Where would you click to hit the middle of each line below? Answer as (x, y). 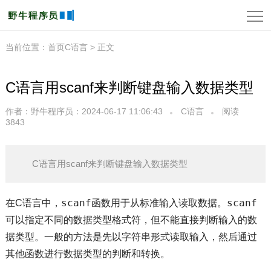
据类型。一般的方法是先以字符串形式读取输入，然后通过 (131, 237)
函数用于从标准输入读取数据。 (159, 203)
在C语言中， (33, 203)
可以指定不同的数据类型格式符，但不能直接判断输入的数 (131, 220)
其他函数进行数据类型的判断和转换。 (87, 254)
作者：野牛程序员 (39, 111)
